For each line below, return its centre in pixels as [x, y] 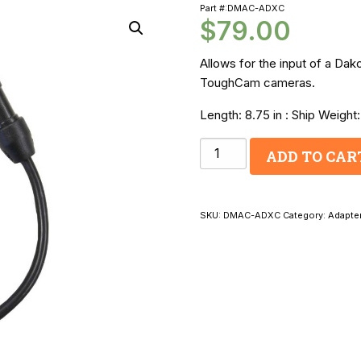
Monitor [219, 187]
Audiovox [224, 227]
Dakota [218, 147]
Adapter [220, 268]
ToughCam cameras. [257, 82]
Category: [305, 215]
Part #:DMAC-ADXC [242, 8]
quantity [220, 308]
